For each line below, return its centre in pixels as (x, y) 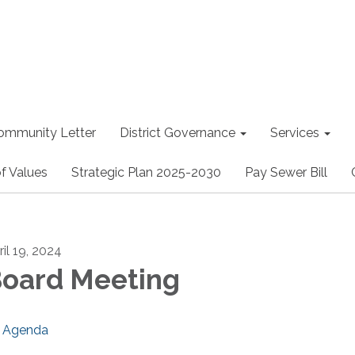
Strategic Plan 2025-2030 (146, 172)
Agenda (25, 330)
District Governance (177, 133)
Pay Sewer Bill (286, 172)
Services (295, 133)
